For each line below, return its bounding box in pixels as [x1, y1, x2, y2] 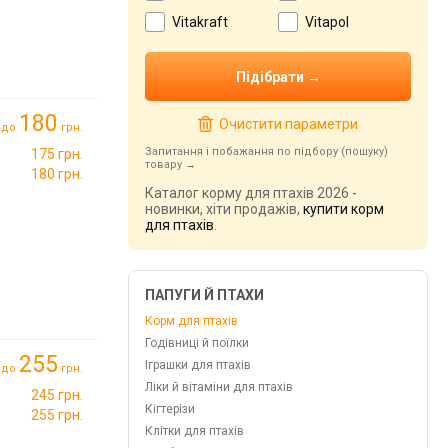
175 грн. [31, 146, 83, 162]
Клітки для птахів [145, 424, 244, 438]
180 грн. [31, 166, 83, 182]
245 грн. [31, 387, 83, 403]
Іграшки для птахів [145, 358, 251, 372]
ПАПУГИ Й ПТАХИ [145, 287, 264, 303]
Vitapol [305, 14, 349, 30]
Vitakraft [172, 14, 228, 30]
